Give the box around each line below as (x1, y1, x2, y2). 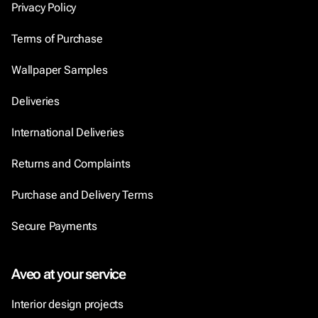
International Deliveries (11, 126, 125, 139)
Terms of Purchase (11, 32, 106, 45)
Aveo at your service (11, 265, 126, 283)
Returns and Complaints (11, 157, 131, 170)
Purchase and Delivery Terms (11, 188, 153, 202)
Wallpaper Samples (11, 63, 108, 77)
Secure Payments (11, 219, 97, 233)
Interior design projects (11, 297, 124, 311)
